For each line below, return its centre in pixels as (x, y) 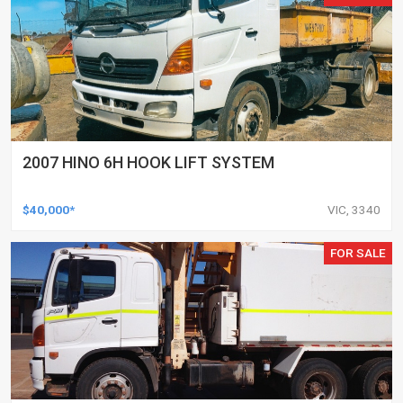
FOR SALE (358, 253)
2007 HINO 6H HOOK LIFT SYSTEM (148, 163)
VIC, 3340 (354, 210)
